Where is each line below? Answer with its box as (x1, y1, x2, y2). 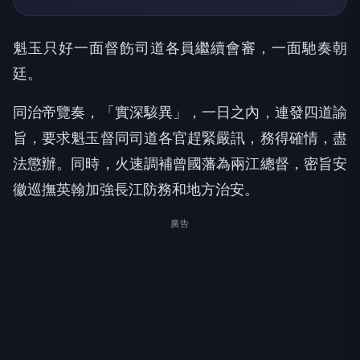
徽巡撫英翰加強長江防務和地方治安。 (13, 181, 259, 198)
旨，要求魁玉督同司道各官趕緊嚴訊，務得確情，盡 (13, 129, 347, 147)
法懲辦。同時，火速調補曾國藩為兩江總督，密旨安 (13, 155, 347, 173)
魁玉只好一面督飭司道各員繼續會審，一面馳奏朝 (13, 39, 347, 57)
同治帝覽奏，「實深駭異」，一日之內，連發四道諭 (13, 104, 347, 121)
